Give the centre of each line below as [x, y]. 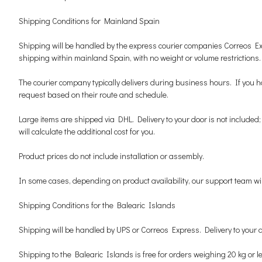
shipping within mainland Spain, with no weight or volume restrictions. [140, 58]
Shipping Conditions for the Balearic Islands [97, 205]
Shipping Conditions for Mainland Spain [89, 21]
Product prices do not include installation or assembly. [111, 156]
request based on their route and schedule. [94, 94]
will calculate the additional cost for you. [87, 131]
